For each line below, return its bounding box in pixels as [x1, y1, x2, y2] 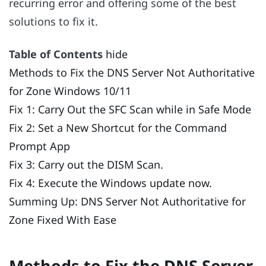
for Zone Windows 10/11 [9, 83, 131, 98]
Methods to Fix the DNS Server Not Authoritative [9, 65, 255, 80]
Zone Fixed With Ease [9, 212, 116, 227]
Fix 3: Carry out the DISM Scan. [9, 157, 163, 172]
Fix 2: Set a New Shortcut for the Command [9, 120, 227, 135]
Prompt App [9, 138, 70, 153]
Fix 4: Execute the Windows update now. [9, 175, 212, 190]
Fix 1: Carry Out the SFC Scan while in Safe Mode [9, 102, 251, 116]
